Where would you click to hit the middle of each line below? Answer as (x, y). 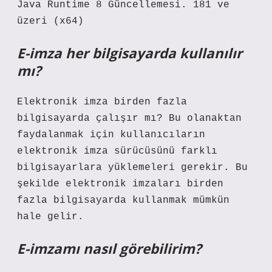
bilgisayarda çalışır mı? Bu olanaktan (129, 118)
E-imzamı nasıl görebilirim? (109, 249)
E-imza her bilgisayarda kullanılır (130, 53)
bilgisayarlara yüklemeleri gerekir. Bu (132, 168)
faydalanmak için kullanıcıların (111, 135)
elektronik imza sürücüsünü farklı (117, 151)
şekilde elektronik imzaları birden (120, 184)
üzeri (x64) (50, 21)
